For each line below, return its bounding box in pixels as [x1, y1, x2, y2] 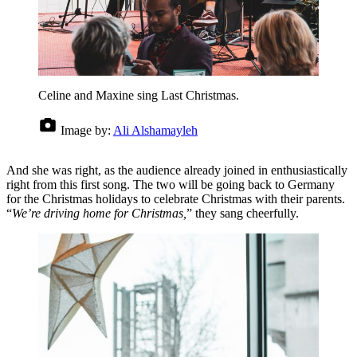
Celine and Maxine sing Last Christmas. [38, 88, 239, 102]
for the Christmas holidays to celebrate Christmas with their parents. [6, 191, 345, 206]
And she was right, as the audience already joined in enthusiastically [6, 163, 347, 177]
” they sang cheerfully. [186, 206, 299, 220]
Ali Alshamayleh [113, 123, 198, 137]
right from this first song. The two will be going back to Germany [6, 177, 335, 191]
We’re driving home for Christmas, [12, 206, 186, 220]
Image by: [61, 123, 111, 137]
